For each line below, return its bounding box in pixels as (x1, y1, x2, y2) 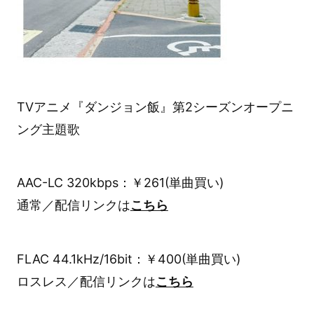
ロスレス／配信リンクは (16, 274, 156, 289)
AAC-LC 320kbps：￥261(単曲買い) (16, 175, 224, 191)
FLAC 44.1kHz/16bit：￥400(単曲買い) (16, 252, 240, 267)
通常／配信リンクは (16, 198, 130, 213)
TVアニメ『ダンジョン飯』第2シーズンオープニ (16, 99, 294, 114)
